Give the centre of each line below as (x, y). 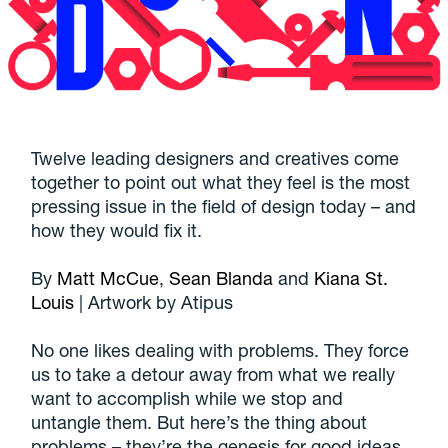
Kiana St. (351, 277)
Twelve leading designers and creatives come (215, 157)
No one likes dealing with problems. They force (220, 349)
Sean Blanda (221, 277)
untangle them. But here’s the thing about (199, 421)
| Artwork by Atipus (154, 301)
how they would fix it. (117, 229)
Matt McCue (108, 277)
